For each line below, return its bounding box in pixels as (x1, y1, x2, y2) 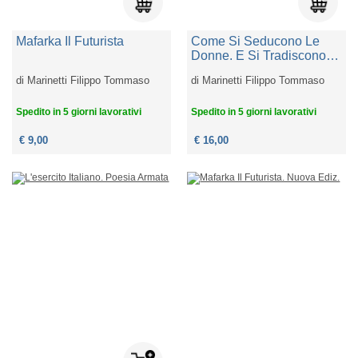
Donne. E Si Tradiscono (191, 49, 327, 63)
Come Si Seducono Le (191, 34, 320, 49)
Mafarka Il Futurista (16, 34, 125, 49)
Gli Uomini (191, 63, 252, 78)
